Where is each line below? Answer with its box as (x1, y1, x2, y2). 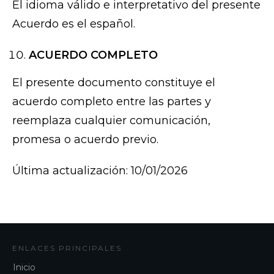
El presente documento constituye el (12, 76, 215, 90)
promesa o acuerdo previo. (12, 133, 158, 147)
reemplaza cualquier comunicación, (12, 114, 210, 128)
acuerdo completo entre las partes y (12, 95, 211, 109)
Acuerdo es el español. (12, 17, 135, 31)
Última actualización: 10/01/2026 (12, 164, 188, 178)
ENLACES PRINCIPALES (12, 243, 122, 253)
